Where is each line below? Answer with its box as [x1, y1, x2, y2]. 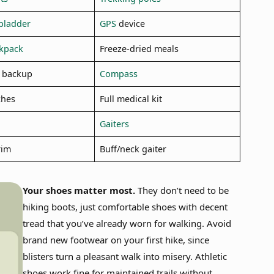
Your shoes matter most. [22, 183, 138, 196]
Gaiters [99, 117, 129, 130]
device [116, 17, 145, 29]
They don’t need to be [137, 183, 229, 196]
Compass [99, 67, 138, 80]
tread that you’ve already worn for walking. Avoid [22, 217, 231, 229]
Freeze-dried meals [99, 42, 179, 54]
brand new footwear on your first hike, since [22, 233, 209, 246]
